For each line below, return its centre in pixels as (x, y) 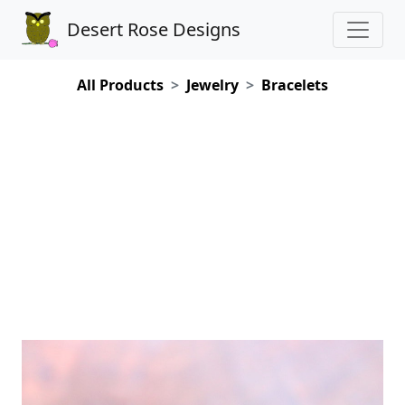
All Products (120, 85)
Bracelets (295, 85)
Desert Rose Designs (154, 29)
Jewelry (212, 85)
